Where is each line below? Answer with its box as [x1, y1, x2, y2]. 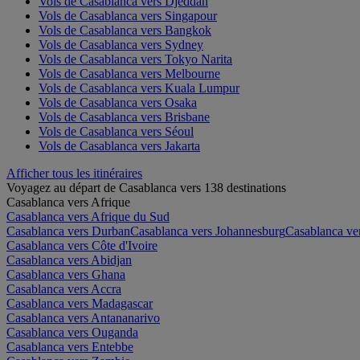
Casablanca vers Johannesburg [130, 223, 285, 238]
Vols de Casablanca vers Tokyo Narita [39, 51, 232, 66]
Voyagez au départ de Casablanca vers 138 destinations [6, 180, 286, 194]
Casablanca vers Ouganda [6, 325, 138, 339]
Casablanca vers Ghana [6, 267, 125, 281]
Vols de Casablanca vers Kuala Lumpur [39, 80, 239, 95]
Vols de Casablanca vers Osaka [39, 95, 197, 109]
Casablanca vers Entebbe [6, 339, 133, 354]
